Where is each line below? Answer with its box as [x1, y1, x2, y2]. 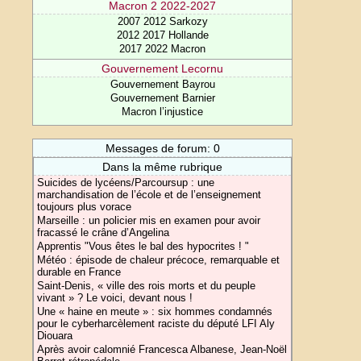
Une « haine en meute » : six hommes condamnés [37, 305, 273, 317]
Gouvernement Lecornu [102, 62, 224, 75]
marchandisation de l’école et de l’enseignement [37, 189, 262, 201]
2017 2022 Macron [119, 43, 206, 55]
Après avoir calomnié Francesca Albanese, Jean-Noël [37, 343, 288, 355]
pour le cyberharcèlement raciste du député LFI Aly [37, 317, 276, 330]
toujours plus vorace [37, 201, 132, 213]
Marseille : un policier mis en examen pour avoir [37, 214, 261, 226]
